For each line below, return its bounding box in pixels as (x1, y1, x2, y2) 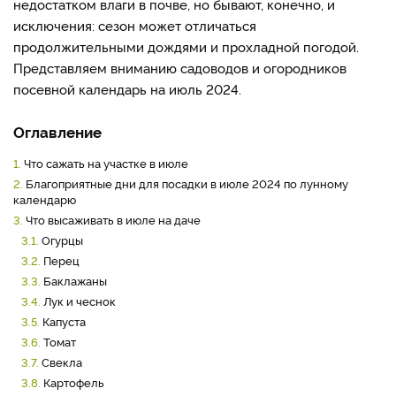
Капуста (42, 313, 86, 329)
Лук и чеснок (43, 293, 116, 308)
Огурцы (42, 232, 83, 247)
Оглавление (13, 121, 102, 141)
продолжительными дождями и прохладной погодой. (13, 37, 359, 56)
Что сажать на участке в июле (24, 155, 188, 171)
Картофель (43, 374, 104, 390)
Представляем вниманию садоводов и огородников (13, 58, 346, 77)
